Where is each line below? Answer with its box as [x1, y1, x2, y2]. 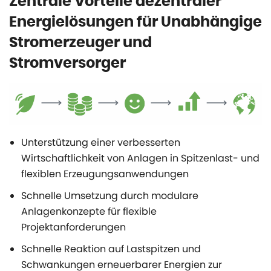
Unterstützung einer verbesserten [21, 135, 180, 150]
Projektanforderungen [21, 220, 126, 235]
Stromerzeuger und [9, 36, 152, 50]
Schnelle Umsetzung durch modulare [21, 189, 198, 203]
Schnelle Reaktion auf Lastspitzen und [21, 242, 201, 256]
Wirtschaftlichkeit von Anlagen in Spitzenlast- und [21, 151, 260, 166]
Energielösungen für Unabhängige [9, 15, 262, 30]
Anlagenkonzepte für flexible [21, 204, 157, 219]
